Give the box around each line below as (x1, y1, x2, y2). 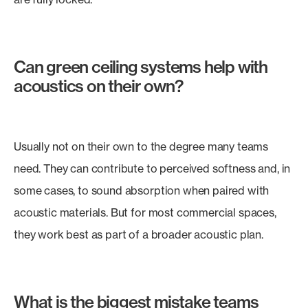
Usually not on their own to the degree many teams (14, 140, 269, 153)
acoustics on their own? (14, 76, 184, 96)
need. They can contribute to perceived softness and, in (14, 162, 291, 175)
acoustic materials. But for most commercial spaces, (14, 206, 276, 219)
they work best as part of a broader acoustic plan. (14, 228, 263, 241)
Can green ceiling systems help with (14, 56, 267, 77)
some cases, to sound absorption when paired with (14, 184, 269, 197)
